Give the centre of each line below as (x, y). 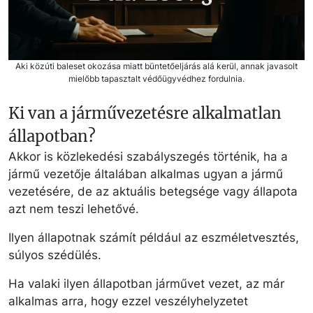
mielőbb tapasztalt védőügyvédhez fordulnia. (156, 78)
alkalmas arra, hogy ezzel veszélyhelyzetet (128, 301)
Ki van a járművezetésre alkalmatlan (145, 113)
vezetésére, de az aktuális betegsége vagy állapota (153, 191)
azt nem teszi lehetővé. (74, 209)
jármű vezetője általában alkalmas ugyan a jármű (146, 174)
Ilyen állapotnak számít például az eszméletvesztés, (154, 237)
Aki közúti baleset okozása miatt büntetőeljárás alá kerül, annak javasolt (156, 66)
